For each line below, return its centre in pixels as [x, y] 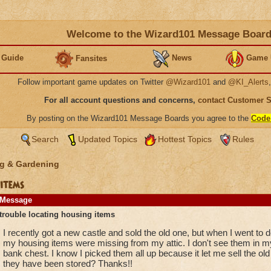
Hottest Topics [184, 139]
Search [45, 139]
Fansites [91, 58]
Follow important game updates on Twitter [92, 82]
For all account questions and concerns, [121, 100]
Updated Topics [107, 139]
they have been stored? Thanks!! [67, 263]
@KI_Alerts [248, 82]
